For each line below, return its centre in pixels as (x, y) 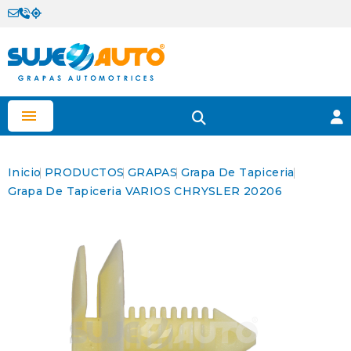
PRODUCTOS (84, 172)
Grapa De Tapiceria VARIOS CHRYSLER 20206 (145, 191)
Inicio (25, 172)
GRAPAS (152, 172)
